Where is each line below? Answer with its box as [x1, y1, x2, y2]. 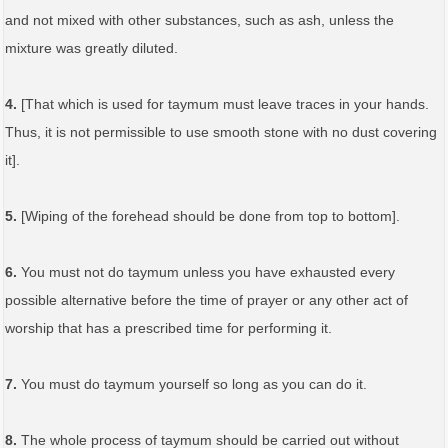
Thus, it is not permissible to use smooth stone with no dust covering [5, 123, 437, 140]
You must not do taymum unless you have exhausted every [17, 263, 395, 280]
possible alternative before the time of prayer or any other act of [5, 291, 408, 308]
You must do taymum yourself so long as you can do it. [17, 375, 367, 392]
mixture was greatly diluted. [5, 39, 178, 56]
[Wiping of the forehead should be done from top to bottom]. [17, 207, 400, 224]
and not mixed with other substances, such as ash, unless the [5, 11, 394, 28]
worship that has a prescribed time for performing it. [5, 319, 332, 336]
